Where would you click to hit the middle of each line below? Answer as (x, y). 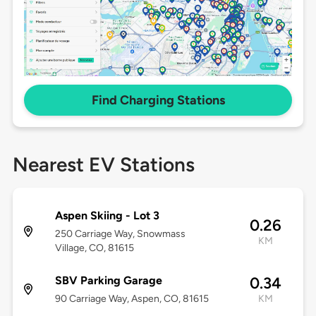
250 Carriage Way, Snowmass (120, 234)
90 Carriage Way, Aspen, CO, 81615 (132, 299)
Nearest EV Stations (103, 165)
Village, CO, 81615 (94, 248)
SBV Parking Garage (108, 281)
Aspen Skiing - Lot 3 (107, 216)
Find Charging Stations (158, 101)
